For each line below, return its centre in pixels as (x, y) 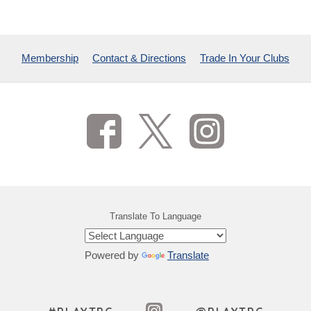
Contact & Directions (139, 58)
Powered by (113, 255)
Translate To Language (155, 216)
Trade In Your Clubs (245, 58)
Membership (50, 58)
